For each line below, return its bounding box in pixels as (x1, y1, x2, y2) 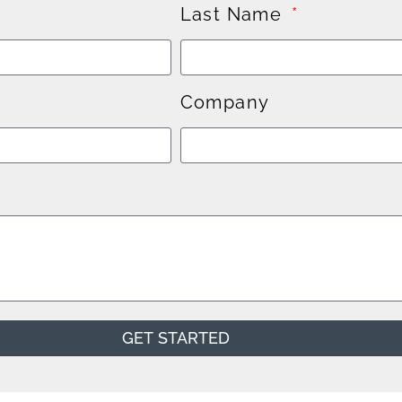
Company (179, 91, 270, 113)
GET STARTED (121, 328, 230, 347)
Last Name (179, 3, 288, 25)
